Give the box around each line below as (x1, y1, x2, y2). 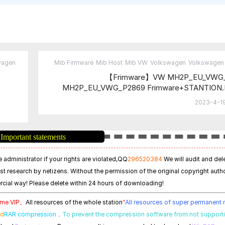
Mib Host (96, 58, 123, 66)
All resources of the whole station (26, 198, 123, 206)
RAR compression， (4, 210, 62, 218)
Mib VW (125, 58, 148, 66)
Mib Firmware (54, 58, 93, 66)
